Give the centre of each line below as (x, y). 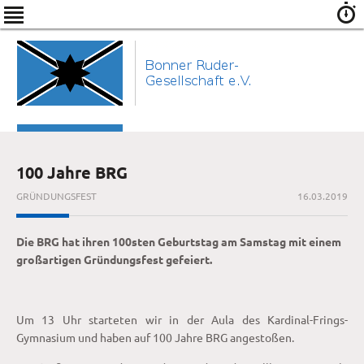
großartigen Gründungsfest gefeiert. (115, 259)
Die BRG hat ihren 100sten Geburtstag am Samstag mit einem (179, 241)
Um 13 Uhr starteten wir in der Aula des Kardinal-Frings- (182, 319)
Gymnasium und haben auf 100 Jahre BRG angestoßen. (155, 337)
